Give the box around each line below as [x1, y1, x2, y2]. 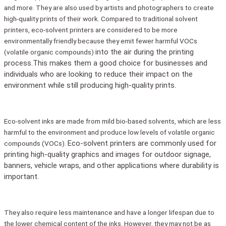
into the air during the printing [95, 47, 194, 56]
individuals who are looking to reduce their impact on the [4, 69, 193, 79]
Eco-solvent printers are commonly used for [68, 139, 216, 148]
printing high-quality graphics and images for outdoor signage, [4, 150, 211, 159]
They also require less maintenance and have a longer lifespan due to [4, 208, 214, 217]
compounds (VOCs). [4, 139, 68, 148]
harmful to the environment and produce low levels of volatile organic [4, 128, 215, 137]
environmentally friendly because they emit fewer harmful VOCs [4, 36, 197, 45]
